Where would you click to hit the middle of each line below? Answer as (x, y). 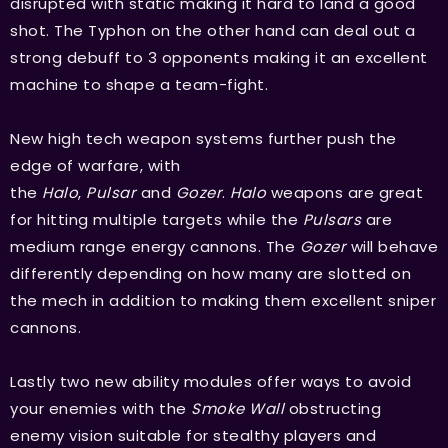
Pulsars (334, 219)
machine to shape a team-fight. (139, 84)
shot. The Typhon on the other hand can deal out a (213, 30)
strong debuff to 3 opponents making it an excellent (219, 57)
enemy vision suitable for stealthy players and (193, 435)
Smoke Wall (237, 408)
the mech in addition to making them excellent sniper (223, 300)
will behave (394, 246)
